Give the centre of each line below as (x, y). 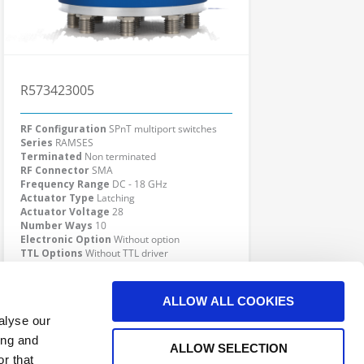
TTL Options (52, 253)
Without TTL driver (127, 253)
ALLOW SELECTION (228, 348)
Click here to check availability (123, 295)
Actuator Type (57, 198)
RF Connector (55, 170)
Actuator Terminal (68, 267)
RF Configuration (63, 129)
